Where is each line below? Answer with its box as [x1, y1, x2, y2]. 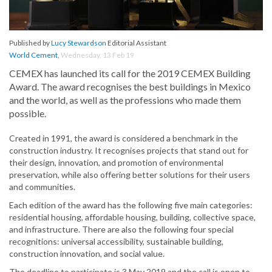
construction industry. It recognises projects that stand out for [9, 145, 248, 156]
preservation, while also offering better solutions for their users [9, 169, 250, 180]
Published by [9, 38, 51, 48]
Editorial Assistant [106, 38, 166, 48]
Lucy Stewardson [51, 38, 106, 48]
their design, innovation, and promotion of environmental [9, 157, 223, 168]
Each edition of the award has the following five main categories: [9, 200, 253, 211]
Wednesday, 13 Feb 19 [61, 50, 134, 60]
